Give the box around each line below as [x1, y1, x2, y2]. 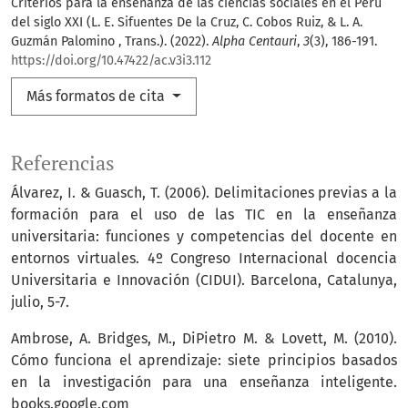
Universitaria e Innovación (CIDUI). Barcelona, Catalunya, [11, 271, 397, 290]
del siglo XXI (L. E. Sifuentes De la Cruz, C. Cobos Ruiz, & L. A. [11, 15, 362, 31]
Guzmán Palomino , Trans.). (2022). [11, 34, 212, 50]
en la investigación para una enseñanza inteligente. [11, 373, 397, 392]
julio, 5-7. [11, 293, 69, 311]
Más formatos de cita [26, 87, 168, 106]
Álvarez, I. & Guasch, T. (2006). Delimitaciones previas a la [11, 184, 397, 202]
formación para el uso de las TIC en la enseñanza [11, 206, 397, 224]
